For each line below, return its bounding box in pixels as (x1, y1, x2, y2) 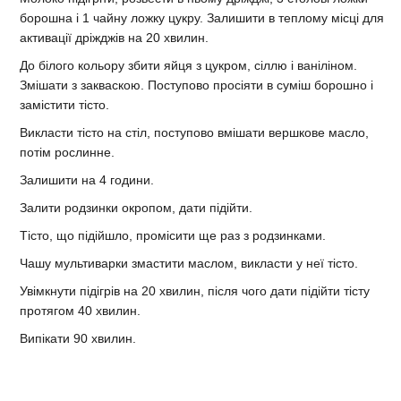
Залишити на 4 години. (20, 172, 154, 187)
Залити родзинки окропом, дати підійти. (20, 200, 252, 215)
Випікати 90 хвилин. (20, 330, 136, 346)
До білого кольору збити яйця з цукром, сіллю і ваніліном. (20, 57, 357, 73)
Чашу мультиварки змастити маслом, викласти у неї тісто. (20, 255, 358, 270)
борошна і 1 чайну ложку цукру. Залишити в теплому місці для (20, 10, 384, 25)
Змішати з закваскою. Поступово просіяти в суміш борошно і (20, 77, 373, 92)
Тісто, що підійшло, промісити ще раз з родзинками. (20, 227, 326, 243)
